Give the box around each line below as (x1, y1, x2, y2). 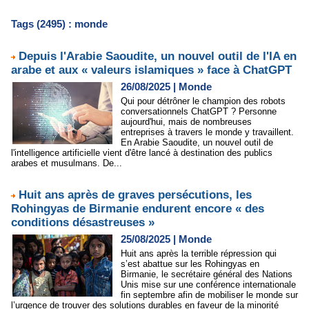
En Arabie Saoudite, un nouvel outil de (121, 137, 273, 148)
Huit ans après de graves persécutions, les (19, 188, 252, 201)
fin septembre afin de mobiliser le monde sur (121, 290, 298, 300)
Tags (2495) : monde (11, 18, 108, 30)
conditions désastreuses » (11, 216, 154, 229)
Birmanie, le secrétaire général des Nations (121, 269, 292, 279)
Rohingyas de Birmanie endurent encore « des (11, 202, 264, 215)
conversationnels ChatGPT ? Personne (121, 106, 277, 117)
